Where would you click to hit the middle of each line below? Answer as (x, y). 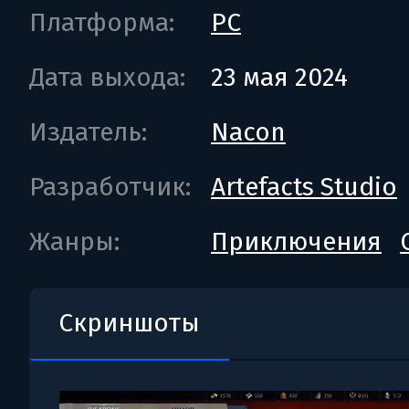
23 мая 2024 (279, 77)
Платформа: (102, 22)
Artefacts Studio (304, 187)
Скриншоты (129, 323)
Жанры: (74, 241)
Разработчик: (110, 187)
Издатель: (88, 132)
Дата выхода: (107, 77)
